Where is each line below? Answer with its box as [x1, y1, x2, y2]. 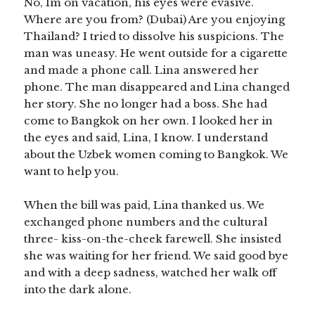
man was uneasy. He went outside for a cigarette [24, 46, 288, 60]
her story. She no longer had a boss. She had [24, 97, 268, 111]
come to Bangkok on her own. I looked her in [24, 114, 274, 128]
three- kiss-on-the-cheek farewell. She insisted [24, 232, 282, 246]
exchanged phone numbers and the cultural [24, 215, 268, 229]
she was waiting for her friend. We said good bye [24, 249, 289, 263]
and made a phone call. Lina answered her [24, 63, 259, 77]
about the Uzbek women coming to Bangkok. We [24, 148, 289, 162]
